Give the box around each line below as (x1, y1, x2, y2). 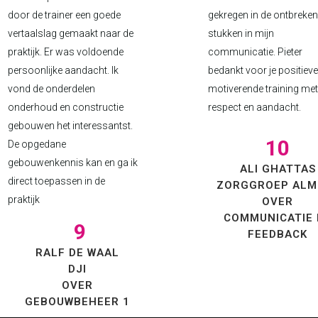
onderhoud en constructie (7, 102, 124, 113)
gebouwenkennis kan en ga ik (7, 157, 138, 168)
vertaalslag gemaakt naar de (7, 28, 133, 39)
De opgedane (7, 138, 66, 150)
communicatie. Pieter (208, 46, 302, 57)
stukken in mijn (208, 28, 274, 39)
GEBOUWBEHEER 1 (24, 295, 130, 308)
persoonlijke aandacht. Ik (7, 65, 119, 76)
